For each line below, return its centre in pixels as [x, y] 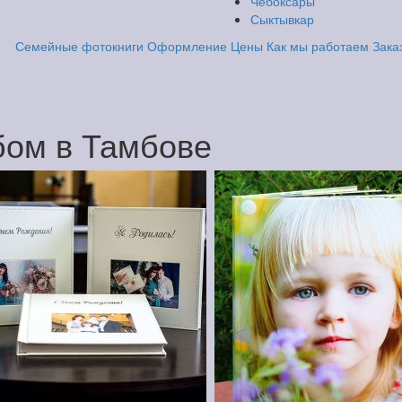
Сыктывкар [282, 19]
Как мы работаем [317, 46]
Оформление [187, 46]
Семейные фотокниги [79, 46]
